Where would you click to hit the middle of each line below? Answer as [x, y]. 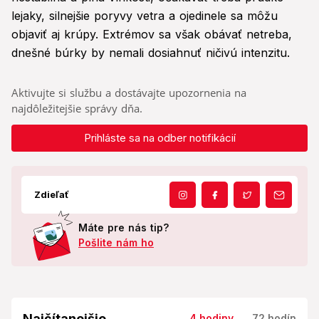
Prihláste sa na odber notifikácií [159, 138]
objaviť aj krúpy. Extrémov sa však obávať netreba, [152, 35]
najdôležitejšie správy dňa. [77, 109]
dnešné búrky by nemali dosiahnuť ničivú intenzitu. [151, 53]
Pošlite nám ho [116, 243]
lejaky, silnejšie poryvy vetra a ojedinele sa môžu [145, 16]
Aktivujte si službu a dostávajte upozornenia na [129, 93]
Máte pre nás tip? [124, 228]
